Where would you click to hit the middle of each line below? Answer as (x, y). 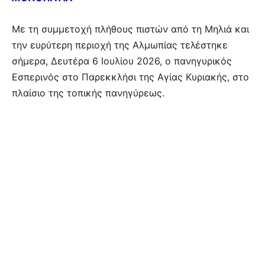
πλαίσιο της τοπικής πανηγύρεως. (88, 93)
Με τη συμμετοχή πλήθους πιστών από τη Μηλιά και (130, 29)
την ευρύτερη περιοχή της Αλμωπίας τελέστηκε (120, 45)
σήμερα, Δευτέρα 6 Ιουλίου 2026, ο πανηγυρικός (122, 61)
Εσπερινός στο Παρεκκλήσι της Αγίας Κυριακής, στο (130, 77)
